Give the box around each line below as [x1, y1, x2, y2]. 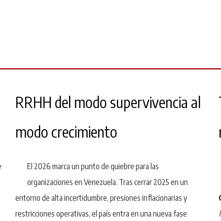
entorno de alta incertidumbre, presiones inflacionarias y [15, 192, 187, 203]
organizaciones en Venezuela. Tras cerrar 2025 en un [27, 177, 188, 187]
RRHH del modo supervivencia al [15, 92, 201, 111]
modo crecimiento [15, 122, 117, 141]
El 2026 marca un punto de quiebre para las [27, 161, 159, 171]
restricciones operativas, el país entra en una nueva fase [15, 208, 187, 219]
